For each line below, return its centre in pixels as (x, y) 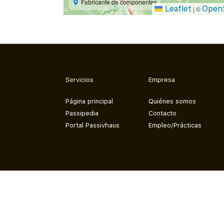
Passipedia (82, 113)
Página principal (89, 101)
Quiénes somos (172, 101)
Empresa (162, 80)
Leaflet (177, 9)
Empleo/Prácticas (175, 125)
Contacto (163, 113)
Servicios (79, 80)
